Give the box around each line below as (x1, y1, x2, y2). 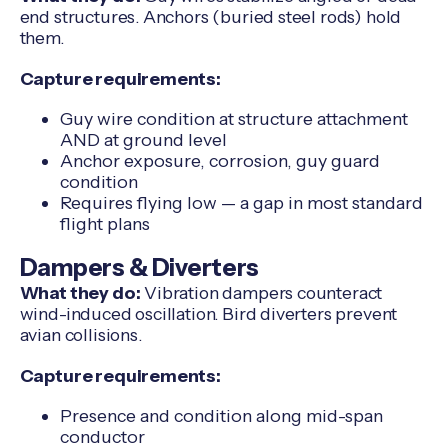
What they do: (19, 281, 141, 303)
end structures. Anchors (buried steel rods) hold (19, 5, 402, 27)
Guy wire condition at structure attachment (59, 108, 408, 130)
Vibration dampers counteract (140, 281, 383, 303)
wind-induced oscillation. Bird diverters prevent (19, 302, 398, 324)
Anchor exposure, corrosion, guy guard (59, 150, 380, 172)
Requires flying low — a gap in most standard (59, 192, 423, 214)
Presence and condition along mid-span (59, 405, 383, 427)
